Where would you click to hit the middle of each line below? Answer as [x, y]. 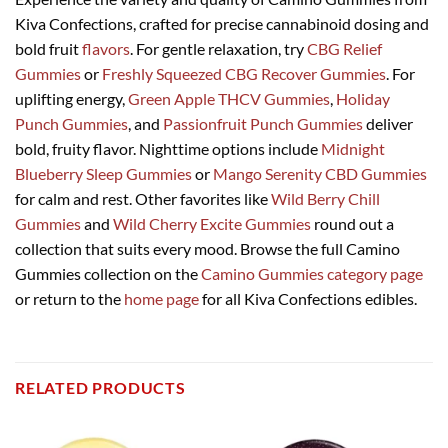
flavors [106, 49]
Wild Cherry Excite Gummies [212, 224]
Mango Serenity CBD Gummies [320, 174]
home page [161, 299]
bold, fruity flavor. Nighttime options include [168, 149]
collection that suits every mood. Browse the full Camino [207, 249]
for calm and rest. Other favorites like [143, 199]
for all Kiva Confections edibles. [308, 299]
